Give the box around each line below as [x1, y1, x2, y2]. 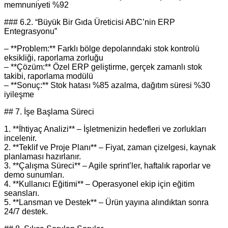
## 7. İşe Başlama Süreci [4, 107, 94, 117]
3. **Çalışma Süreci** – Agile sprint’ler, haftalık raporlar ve [4, 161, 211, 170]
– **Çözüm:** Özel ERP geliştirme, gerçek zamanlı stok [4, 63, 202, 72]
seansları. [4, 189, 39, 198]
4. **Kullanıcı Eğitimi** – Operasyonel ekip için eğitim [4, 180, 194, 189]
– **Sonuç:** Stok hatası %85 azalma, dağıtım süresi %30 [4, 81, 210, 90]
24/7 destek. [4, 207, 48, 216]
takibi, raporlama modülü [4, 72, 93, 81]
